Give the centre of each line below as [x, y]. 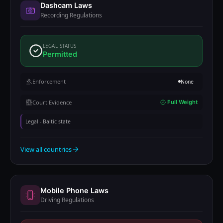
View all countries [46, 149]
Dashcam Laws [66, 5]
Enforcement [49, 82]
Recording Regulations [71, 15]
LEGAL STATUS [60, 46]
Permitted [60, 54]
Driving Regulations [67, 200]
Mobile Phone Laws [74, 190]
